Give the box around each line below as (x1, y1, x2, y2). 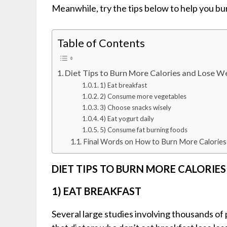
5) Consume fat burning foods (100, 126, 188, 134)
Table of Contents (57, 36, 145, 50)
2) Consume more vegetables (100, 92, 187, 101)
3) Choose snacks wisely (100, 103, 172, 112)
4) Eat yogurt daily (100, 115, 155, 123)
